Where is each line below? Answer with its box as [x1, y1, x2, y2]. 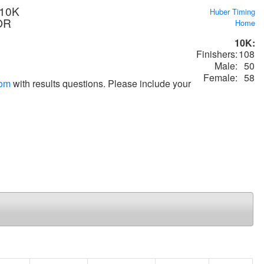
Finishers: [196, 47, 237, 61]
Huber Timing [210, 6, 255, 17]
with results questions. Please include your [11, 76, 191, 90]
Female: [203, 71, 237, 84]
